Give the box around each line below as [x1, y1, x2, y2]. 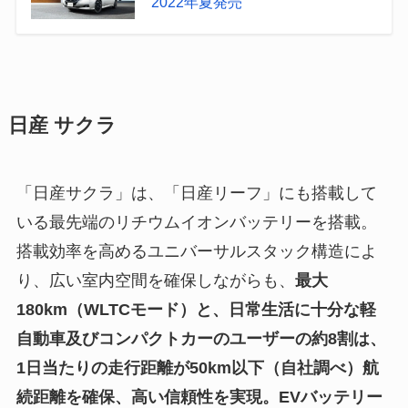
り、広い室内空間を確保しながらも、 [15, 270, 295, 290]
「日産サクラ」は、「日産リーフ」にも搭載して [15, 183, 377, 202]
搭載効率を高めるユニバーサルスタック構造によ [15, 241, 377, 260]
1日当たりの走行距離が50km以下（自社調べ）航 [15, 358, 379, 377]
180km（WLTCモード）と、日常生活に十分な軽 [15, 300, 376, 319]
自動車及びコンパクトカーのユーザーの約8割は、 [15, 329, 386, 348]
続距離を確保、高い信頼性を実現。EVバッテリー [15, 387, 382, 406]
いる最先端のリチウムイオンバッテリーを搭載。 [15, 212, 377, 231]
